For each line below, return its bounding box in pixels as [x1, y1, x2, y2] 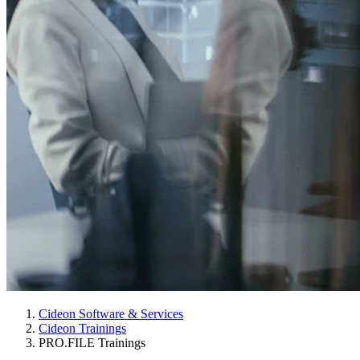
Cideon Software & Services [39, 307, 183, 321]
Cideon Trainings [39, 321, 126, 335]
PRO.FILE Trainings [39, 336, 145, 350]
